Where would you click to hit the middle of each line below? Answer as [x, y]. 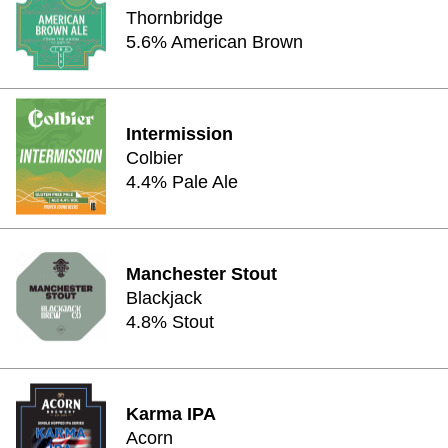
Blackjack [164, 298]
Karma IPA [171, 414]
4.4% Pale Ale [182, 182]
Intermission [179, 134]
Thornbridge [174, 18]
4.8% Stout [170, 322]
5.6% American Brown [214, 42]
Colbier [154, 158]
